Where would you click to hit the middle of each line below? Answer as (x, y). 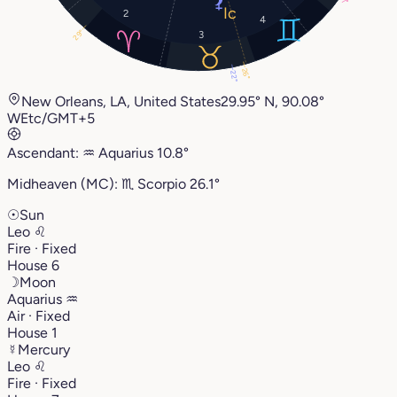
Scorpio (162, 183)
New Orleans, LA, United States (121, 101)
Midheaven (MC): (64, 183)
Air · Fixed (39, 315)
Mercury (44, 349)
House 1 (32, 332)
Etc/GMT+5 (58, 118)
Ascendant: (45, 152)
